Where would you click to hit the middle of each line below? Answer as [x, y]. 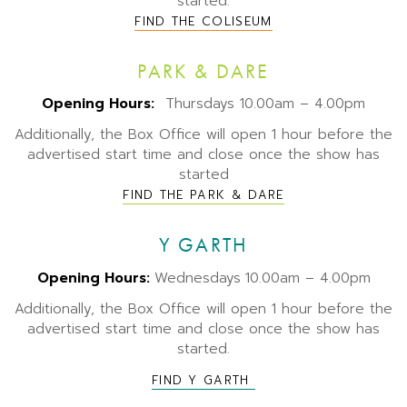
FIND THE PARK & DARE [203, 195]
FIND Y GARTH [203, 380]
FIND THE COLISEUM [203, 21]
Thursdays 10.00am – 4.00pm [260, 104]
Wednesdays [197, 278]
